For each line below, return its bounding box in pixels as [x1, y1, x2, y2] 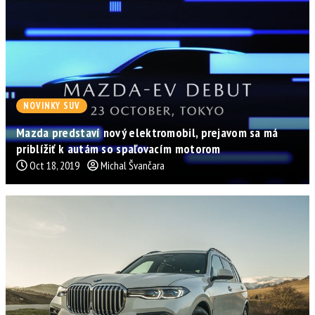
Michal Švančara [101, 157, 165, 172]
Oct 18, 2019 [30, 157, 79, 172]
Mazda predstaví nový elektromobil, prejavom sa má [16, 124, 278, 141]
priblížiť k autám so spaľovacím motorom [16, 140, 221, 157]
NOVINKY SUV [23, 99, 80, 112]
